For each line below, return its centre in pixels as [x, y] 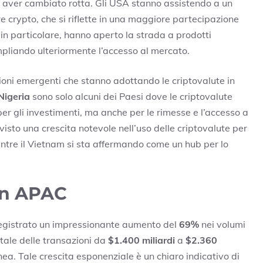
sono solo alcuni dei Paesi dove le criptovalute [131, 97]
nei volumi [222, 225]
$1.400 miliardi [141, 240]
